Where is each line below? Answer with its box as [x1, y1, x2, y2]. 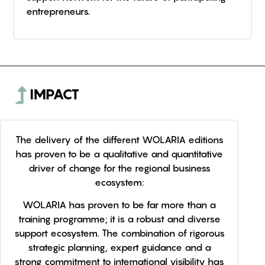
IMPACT [30, 86, 79, 103]
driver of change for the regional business [28, 162, 211, 174]
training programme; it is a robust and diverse [18, 213, 221, 225]
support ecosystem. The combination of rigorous [14, 227, 225, 240]
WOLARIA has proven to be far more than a [22, 199, 216, 211]
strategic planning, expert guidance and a [27, 241, 211, 254]
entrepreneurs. [26, 5, 91, 17]
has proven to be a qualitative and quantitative [15, 148, 224, 160]
